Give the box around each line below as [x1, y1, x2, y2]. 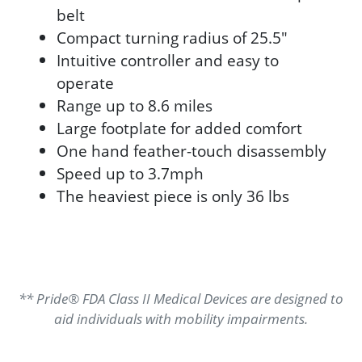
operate [57, 72, 114, 94]
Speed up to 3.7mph [57, 162, 204, 184]
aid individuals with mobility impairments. [54, 309, 308, 328]
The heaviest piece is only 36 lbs [57, 185, 289, 207]
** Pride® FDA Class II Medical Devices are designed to [19, 289, 343, 308]
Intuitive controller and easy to [57, 49, 279, 71]
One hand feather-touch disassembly [57, 140, 326, 162]
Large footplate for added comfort [57, 117, 302, 139]
